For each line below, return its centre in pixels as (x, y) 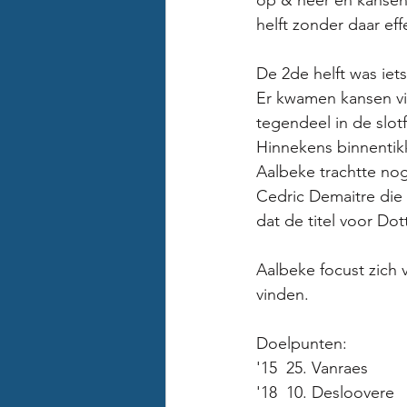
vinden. (285, 294)
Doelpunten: (302, 343)
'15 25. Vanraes (314, 368)
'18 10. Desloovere (325, 392)
